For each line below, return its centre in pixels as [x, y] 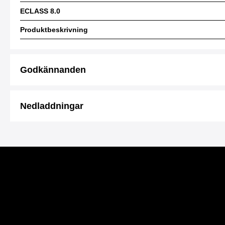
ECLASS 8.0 [40, 11]
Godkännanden [53, 70]
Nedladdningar [52, 106]
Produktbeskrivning [54, 30]
